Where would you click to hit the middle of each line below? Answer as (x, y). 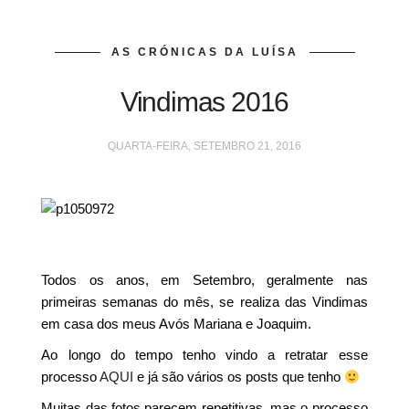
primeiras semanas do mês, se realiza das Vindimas (204, 302)
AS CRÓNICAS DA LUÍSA (204, 52)
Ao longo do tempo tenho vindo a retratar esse (204, 355)
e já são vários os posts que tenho (239, 377)
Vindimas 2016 (204, 102)
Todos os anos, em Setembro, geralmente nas (204, 280)
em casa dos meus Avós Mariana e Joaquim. (177, 324)
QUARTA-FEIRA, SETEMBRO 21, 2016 (204, 146)
